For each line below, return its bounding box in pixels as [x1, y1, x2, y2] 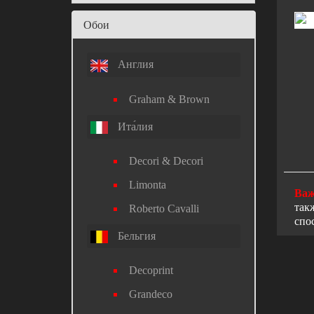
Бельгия [115, 229, 156, 242]
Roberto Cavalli [129, 202, 199, 214]
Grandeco [129, 288, 172, 301]
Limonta [129, 178, 166, 191]
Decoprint [129, 264, 173, 277]
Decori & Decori [129, 154, 203, 167]
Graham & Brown [129, 93, 210, 105]
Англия [115, 58, 153, 71]
